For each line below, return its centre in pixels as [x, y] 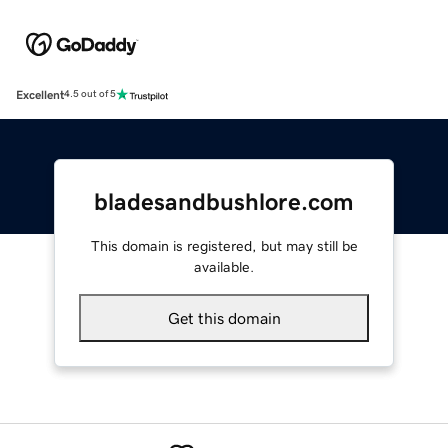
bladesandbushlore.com [224, 201]
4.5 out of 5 [90, 94]
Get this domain [224, 317]
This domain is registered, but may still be [224, 245]
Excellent [40, 94]
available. [224, 266]
